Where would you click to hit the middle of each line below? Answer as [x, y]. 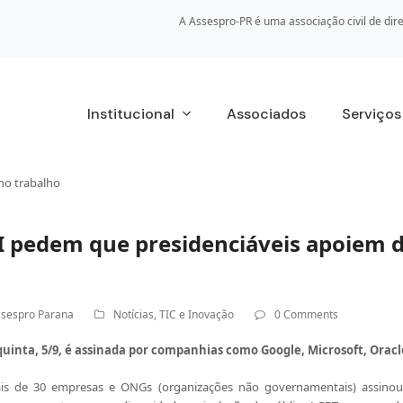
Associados [266, 114]
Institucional [132, 114]
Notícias [133, 314]
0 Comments [306, 314]
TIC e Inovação [196, 314]
